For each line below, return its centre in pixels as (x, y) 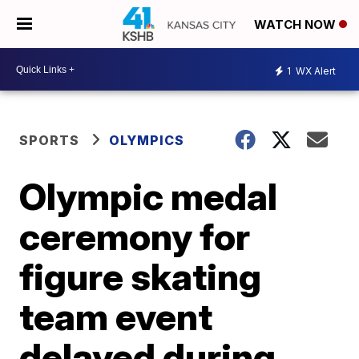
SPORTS (50, 140)
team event (116, 317)
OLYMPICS (147, 140)
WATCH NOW (296, 25)
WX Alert (315, 71)
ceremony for (135, 236)
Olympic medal (149, 196)
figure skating (141, 276)
